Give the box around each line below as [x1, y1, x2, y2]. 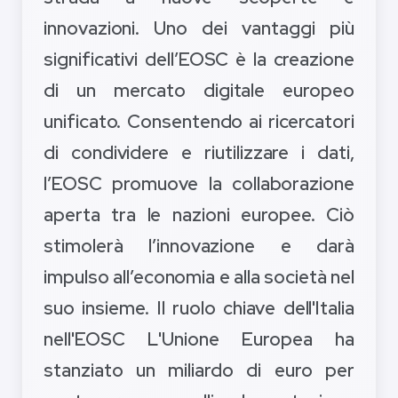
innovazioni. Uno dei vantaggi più [44, 16, 354, 41]
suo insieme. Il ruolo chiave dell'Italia [44, 296, 354, 321]
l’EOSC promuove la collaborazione [44, 171, 354, 196]
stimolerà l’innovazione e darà [44, 234, 354, 259]
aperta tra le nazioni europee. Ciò [44, 203, 354, 227]
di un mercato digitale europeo [44, 78, 354, 103]
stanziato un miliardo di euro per [44, 358, 354, 383]
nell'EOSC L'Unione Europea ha [44, 327, 354, 352]
